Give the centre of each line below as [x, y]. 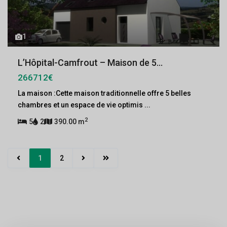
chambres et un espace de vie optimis [81, 105]
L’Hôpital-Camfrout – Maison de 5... [90, 63]
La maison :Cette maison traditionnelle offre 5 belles [104, 93]
